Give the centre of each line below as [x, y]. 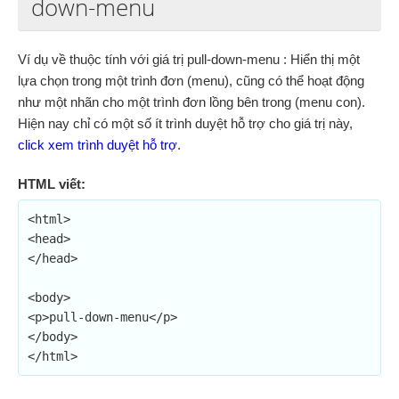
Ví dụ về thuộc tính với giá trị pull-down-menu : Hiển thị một [189, 59]
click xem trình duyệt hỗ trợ [98, 145]
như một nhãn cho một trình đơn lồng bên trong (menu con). [191, 102]
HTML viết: [52, 184]
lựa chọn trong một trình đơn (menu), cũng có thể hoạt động [191, 81]
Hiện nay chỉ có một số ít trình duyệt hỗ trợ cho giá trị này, [185, 123]
